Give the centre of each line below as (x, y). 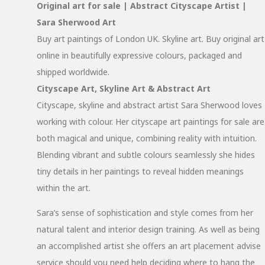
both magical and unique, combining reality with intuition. (147, 138)
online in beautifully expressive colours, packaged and (139, 55)
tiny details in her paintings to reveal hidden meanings (140, 171)
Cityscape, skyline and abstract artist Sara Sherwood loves (149, 105)
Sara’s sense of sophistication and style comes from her (145, 213)
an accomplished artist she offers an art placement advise (149, 246)
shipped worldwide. (73, 72)
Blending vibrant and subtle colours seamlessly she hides (146, 155)
